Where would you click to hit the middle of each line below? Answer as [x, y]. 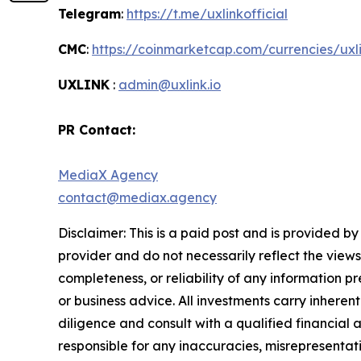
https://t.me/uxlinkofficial [207, 14]
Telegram [89, 14]
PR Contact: [97, 130]
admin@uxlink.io [170, 85]
